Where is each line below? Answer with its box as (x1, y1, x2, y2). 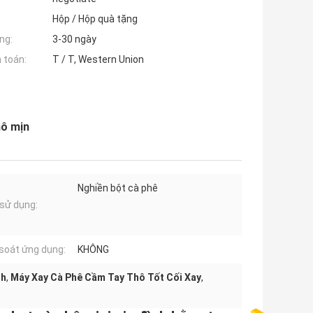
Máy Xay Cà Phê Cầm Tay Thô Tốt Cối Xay (10, 272, 201, 284)
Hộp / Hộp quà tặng (52, 13, 138, 25)
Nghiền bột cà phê (78, 182, 158, 194)
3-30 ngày (52, 34, 96, 45)
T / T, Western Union (52, 54, 144, 66)
